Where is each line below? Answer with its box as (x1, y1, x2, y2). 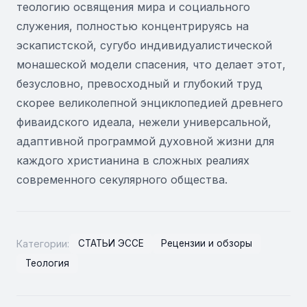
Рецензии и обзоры (161, 238, 253, 249)
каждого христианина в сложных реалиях (16, 153, 249, 167)
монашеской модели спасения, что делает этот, (16, 58, 286, 71)
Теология (25, 258, 69, 269)
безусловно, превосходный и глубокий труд (16, 77, 262, 90)
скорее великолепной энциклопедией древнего (16, 96, 283, 110)
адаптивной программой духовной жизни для (16, 134, 274, 148)
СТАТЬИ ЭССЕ (77, 238, 144, 249)
